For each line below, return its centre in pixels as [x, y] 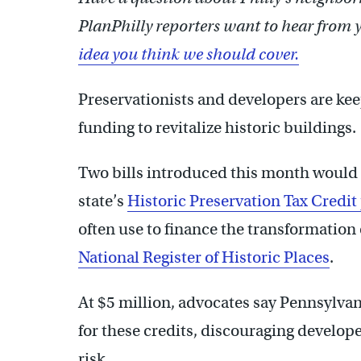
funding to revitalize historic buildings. [217, 127]
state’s [103, 201]
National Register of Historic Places [204, 257]
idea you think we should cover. [189, 54]
